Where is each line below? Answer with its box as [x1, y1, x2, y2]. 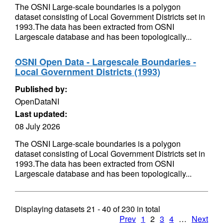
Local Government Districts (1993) [15, 65, 160, 78]
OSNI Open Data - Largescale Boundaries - [15, 55, 196, 68]
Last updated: [15, 108, 67, 119]
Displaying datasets [15, 203, 87, 215]
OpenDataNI [15, 96, 59, 107]
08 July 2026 [15, 120, 60, 132]
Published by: [15, 83, 67, 95]
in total [135, 203, 160, 215]
